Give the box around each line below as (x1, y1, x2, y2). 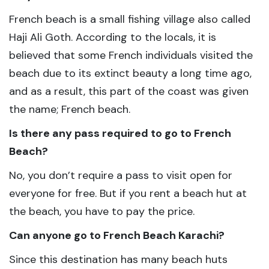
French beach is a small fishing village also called (9, 12, 250, 26)
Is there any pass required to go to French (9, 126, 231, 141)
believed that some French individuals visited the (9, 48, 253, 62)
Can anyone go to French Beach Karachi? (9, 228, 225, 243)
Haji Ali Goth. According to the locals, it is (9, 30, 216, 44)
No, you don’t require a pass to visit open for (9, 168, 232, 183)
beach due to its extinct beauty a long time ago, (9, 66, 252, 80)
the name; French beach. (9, 102, 130, 116)
